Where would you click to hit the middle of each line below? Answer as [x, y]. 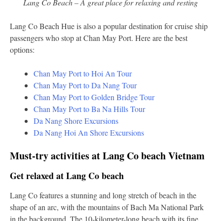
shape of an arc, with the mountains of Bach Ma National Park [107, 207]
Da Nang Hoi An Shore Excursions [89, 132]
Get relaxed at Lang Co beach [67, 175]
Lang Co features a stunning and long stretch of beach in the [103, 195]
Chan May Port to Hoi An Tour [83, 73]
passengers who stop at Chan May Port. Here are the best [99, 37]
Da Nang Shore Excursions [76, 120]
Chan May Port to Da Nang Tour [85, 85]
